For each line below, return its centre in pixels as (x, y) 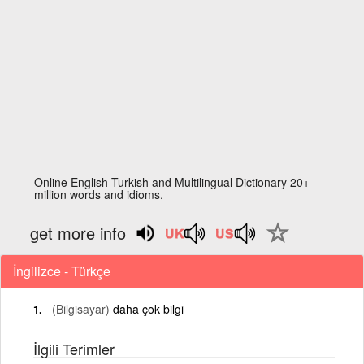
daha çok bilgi (148, 308)
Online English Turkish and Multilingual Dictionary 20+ (172, 182)
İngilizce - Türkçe (62, 271)
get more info (78, 233)
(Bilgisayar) (81, 308)
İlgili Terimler (74, 348)
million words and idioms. (99, 194)
